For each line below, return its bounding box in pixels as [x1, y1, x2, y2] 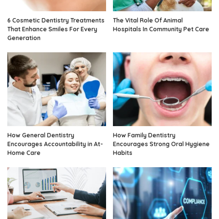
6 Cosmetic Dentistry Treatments [7, 16, 105, 24]
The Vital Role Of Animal [113, 16, 183, 24]
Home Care [7, 149, 41, 157]
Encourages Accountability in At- [7, 140, 103, 148]
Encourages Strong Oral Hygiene [113, 140, 210, 148]
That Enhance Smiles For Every [7, 25, 97, 33]
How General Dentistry [7, 131, 74, 139]
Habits [113, 149, 132, 157]
